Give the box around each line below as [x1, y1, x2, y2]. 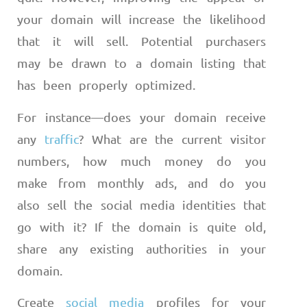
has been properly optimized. [17, 77, 203, 93]
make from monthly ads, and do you [17, 175, 266, 190]
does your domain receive [103, 109, 266, 124]
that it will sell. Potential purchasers [17, 34, 266, 49]
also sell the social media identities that [17, 197, 266, 212]
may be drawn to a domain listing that [17, 56, 266, 71]
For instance [17, 109, 91, 124]
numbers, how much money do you [17, 153, 266, 168]
